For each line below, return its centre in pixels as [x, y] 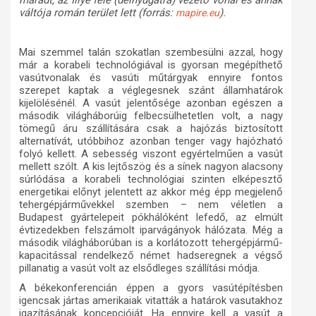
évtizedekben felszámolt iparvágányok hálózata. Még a [151, 230]
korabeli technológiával [108, 65]
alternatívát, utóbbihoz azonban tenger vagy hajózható [151, 141]
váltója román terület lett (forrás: [97, 13]
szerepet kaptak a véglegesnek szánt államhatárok [151, 91]
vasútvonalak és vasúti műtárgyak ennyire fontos [151, 78]
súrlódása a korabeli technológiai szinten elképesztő [151, 180]
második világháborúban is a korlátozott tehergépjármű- [151, 243]
